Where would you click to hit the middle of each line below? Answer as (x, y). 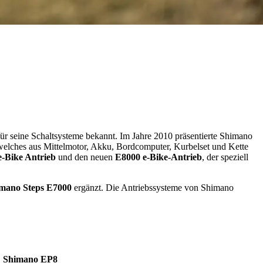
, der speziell (225, 157)
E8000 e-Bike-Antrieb (159, 157)
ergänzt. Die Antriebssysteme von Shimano (153, 187)
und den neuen (85, 157)
